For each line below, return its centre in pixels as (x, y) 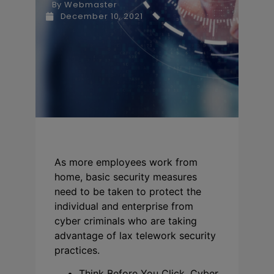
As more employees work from (126, 162)
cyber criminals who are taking (126, 221)
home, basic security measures (126, 177)
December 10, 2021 (102, 16)
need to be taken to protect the (128, 191)
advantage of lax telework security (135, 235)
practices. (77, 250)
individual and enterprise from (124, 206)
